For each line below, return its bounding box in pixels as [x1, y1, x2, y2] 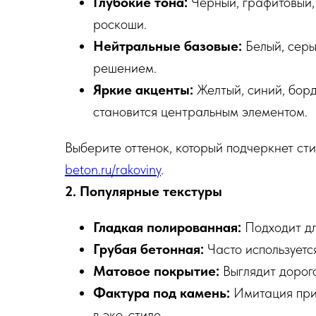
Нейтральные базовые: [93, 37, 242, 54]
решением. [93, 59, 157, 76]
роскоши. [93, 16, 147, 32]
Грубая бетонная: [93, 241, 204, 257]
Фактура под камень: [93, 284, 230, 301]
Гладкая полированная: [93, 219, 241, 236]
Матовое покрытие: [93, 262, 219, 279]
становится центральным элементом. [93, 103, 308, 120]
